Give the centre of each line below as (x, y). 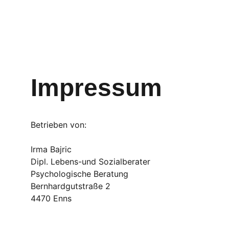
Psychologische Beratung (81, 174)
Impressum (96, 88)
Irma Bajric (51, 149)
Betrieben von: (59, 125)
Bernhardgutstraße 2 (71, 186)
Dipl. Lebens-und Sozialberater (90, 162)
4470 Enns (51, 198)
